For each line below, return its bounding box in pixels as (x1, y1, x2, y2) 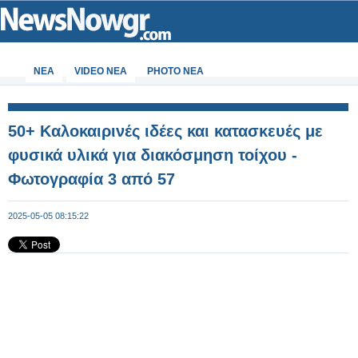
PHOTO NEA (147, 66, 204, 77)
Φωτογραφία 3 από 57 (8, 170, 175, 188)
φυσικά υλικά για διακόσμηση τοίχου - (8, 146, 297, 164)
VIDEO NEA (74, 66, 127, 77)
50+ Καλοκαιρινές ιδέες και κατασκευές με (8, 122, 323, 140)
